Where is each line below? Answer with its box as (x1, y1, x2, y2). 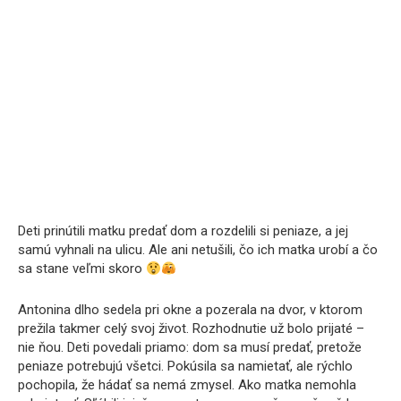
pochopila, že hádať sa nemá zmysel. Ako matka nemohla (18, 377, 356, 394)
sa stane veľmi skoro (18, 260, 146, 277)
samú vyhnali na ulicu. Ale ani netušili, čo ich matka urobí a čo (18, 242, 378, 259)
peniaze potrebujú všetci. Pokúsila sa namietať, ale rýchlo (18, 358, 353, 375)
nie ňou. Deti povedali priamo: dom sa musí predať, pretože (18, 339, 362, 356)
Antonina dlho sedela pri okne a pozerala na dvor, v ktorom (18, 302, 363, 319)
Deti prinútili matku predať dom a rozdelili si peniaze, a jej (18, 223, 348, 240)
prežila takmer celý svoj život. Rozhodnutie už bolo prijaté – (18, 320, 364, 337)
